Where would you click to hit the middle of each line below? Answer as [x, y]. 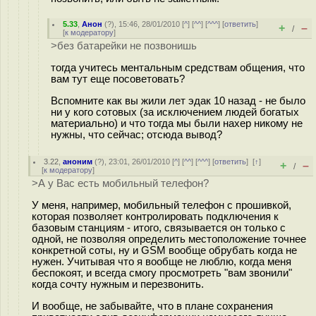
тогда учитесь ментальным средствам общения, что [178, 67]
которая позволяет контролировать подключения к [155, 216]
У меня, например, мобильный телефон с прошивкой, [162, 205]
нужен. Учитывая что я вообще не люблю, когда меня [162, 261]
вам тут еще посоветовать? [118, 79]
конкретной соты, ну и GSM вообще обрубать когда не [164, 250]
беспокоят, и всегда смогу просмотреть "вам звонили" [162, 273]
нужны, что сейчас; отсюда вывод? [136, 134]
